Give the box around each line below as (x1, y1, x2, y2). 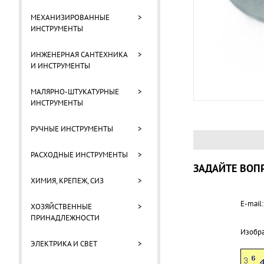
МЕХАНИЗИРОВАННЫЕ (31, 12, 110, 22)
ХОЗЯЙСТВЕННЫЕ (31, 202, 92, 212)
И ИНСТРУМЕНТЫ (31, 61, 90, 71)
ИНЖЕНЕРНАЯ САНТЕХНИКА (31, 49, 127, 60)
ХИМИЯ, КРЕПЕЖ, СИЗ (31, 176, 104, 186)
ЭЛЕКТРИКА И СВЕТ (31, 239, 97, 249)
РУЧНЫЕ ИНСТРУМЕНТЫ (31, 124, 113, 134)
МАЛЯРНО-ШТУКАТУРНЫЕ (31, 87, 119, 97)
